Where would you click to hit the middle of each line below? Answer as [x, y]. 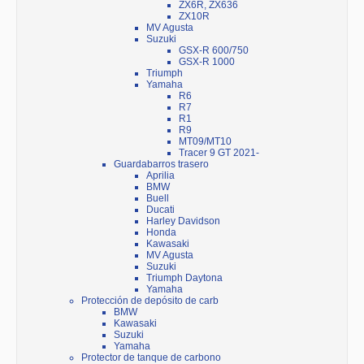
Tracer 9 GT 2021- [219, 153]
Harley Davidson [183, 221]
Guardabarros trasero [161, 165]
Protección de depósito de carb [150, 301]
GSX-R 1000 [207, 62]
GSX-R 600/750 [214, 51]
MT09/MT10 [205, 142]
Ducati [160, 210]
